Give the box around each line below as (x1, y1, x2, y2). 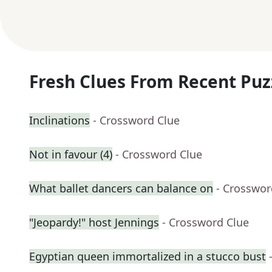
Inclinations (29, 113, 90, 128)
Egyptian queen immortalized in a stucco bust (29, 249, 266, 264)
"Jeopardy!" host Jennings (29, 215, 159, 230)
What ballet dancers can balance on (29, 181, 213, 196)
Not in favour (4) (29, 147, 112, 162)
